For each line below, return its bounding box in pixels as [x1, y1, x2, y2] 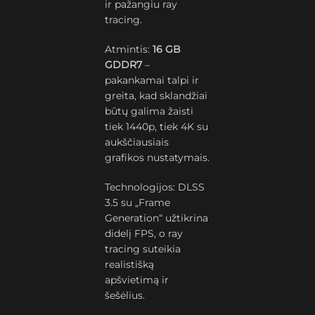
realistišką [105, 258, 155, 271]
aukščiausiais [105, 136, 169, 148]
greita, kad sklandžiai [105, 89, 208, 102]
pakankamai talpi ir [105, 74, 200, 86]
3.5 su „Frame [105, 196, 171, 209]
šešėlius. [105, 289, 146, 302]
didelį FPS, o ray [105, 227, 184, 240]
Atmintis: [105, 43, 150, 56]
